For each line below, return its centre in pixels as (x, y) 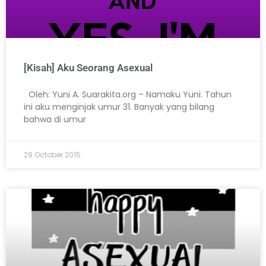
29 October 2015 (52, 155)
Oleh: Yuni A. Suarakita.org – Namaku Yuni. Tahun (128, 95)
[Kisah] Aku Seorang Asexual (88, 68)
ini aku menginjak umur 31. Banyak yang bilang (119, 107)
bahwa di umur (55, 120)
